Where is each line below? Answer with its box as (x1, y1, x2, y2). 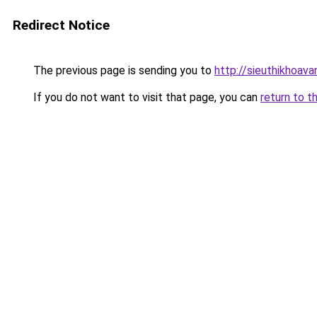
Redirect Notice (13, 17, 110, 33)
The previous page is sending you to (30, 64, 214, 77)
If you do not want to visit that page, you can (30, 91, 260, 104)
